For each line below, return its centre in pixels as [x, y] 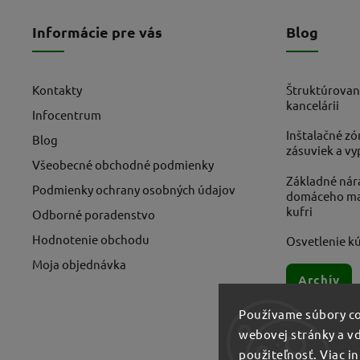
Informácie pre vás [97, 31]
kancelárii [313, 104]
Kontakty [57, 89]
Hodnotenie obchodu [91, 239]
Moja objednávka [79, 264]
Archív [319, 280]
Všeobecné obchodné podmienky [123, 164]
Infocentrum [67, 114]
